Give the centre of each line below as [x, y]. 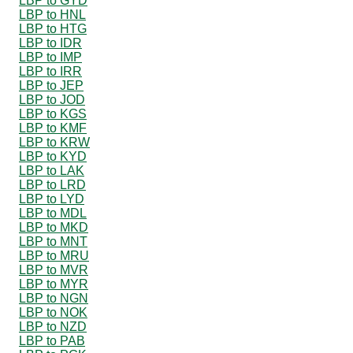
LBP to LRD [52, 184]
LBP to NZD [53, 326]
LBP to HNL [52, 14]
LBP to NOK [53, 312]
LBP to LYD [52, 199]
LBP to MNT [53, 241]
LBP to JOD [52, 99]
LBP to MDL [53, 213]
